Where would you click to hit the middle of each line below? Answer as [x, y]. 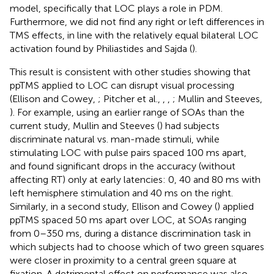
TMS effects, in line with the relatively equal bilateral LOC [134, 35]
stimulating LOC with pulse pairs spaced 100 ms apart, [128, 153]
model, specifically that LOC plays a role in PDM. [116, 8]
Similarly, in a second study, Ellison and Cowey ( [113, 206]
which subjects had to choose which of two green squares [137, 247]
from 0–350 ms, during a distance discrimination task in [130, 233]
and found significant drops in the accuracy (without [123, 166]
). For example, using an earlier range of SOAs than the [127, 112]
